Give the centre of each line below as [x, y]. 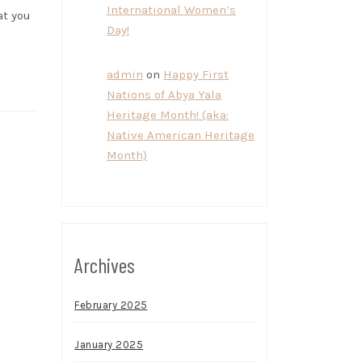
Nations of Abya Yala [164, 95]
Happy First [196, 74]
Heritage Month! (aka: [168, 115]
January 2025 [109, 345]
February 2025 [111, 305]
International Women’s [171, 10]
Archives [105, 265]
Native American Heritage [181, 135]
